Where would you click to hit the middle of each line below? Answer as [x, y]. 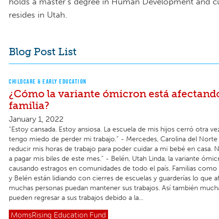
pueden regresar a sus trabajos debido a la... [76, 198]
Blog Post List [43, 51]
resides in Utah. [38, 14]
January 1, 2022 [36, 119]
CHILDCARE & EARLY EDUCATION [48, 82]
